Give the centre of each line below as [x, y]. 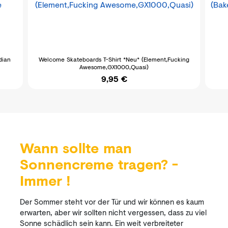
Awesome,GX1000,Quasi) [114, 67]
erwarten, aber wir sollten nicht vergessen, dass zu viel [113, 212]
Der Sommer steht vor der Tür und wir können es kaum [112, 202]
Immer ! [45, 180]
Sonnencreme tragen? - [99, 164]
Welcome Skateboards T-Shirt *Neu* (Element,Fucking [114, 59]
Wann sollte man [76, 148]
